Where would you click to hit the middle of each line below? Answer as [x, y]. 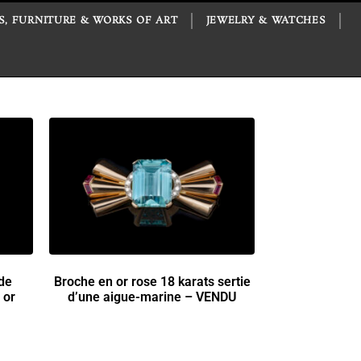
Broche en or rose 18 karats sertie [152, 282]
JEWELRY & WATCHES [266, 21]
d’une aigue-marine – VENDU [152, 297]
